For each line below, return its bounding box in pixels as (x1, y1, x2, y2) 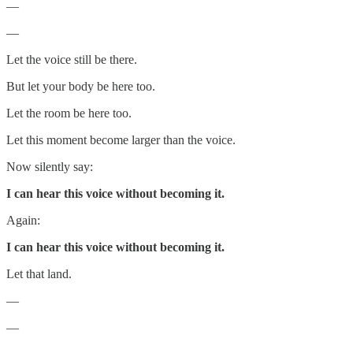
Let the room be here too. (6, 106, 132, 120)
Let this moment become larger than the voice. (6, 132, 236, 147)
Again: (6, 213, 40, 227)
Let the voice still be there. (6, 52, 137, 66)
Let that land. (6, 266, 72, 281)
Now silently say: (6, 159, 93, 173)
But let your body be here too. (6, 79, 155, 93)
